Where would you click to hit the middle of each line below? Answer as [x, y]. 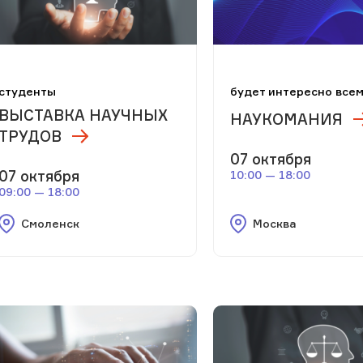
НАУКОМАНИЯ [287, 119]
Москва [275, 223]
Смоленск [50, 223]
